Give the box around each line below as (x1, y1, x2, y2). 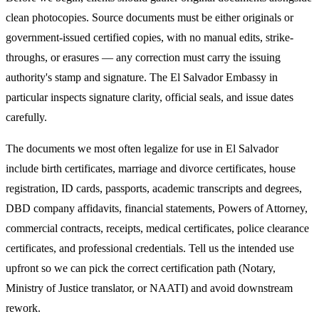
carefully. (6, 110, 47, 123)
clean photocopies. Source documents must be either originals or (6, 11, 293, 23)
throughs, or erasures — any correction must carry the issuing (6, 51, 281, 63)
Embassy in (223, 70, 278, 83)
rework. (6, 301, 41, 314)
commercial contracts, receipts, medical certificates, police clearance (6, 221, 309, 234)
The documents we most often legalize (6, 142, 178, 155)
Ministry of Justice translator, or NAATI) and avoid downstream (6, 281, 293, 294)
